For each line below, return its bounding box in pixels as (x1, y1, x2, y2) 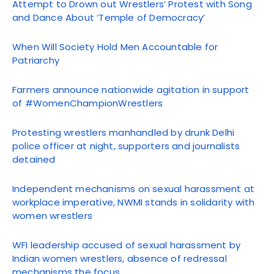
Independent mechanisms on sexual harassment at (12, 182, 255, 196)
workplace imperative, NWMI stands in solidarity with (12, 196, 255, 209)
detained (12, 153, 56, 166)
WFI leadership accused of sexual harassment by (12, 239, 241, 252)
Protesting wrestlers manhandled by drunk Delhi (12, 126, 235, 139)
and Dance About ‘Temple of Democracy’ (12, 11, 206, 24)
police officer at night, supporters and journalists (12, 139, 240, 153)
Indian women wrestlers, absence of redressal (12, 252, 227, 265)
